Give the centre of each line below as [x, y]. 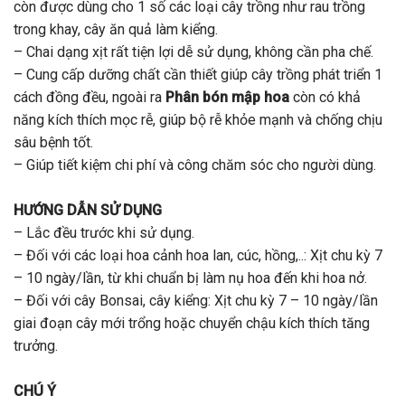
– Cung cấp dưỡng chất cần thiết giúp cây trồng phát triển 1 [198, 75]
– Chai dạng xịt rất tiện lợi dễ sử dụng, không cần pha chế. [193, 52]
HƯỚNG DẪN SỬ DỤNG [88, 211]
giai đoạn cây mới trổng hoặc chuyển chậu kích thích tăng [192, 324]
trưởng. [36, 346]
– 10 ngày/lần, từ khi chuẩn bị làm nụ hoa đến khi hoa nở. [190, 278]
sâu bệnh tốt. [53, 143]
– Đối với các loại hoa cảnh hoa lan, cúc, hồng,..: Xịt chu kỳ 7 [198, 256]
